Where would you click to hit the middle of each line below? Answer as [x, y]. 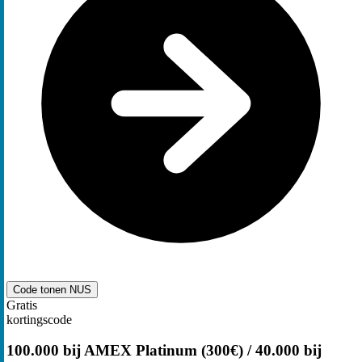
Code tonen [41, 289]
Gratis [22, 305]
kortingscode [39, 319]
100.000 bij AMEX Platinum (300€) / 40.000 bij [164, 351]
